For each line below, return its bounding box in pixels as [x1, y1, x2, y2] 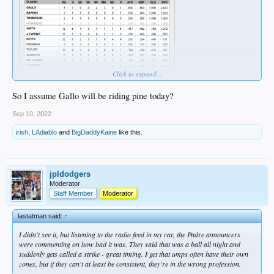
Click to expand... [112, 68, 162, 78]
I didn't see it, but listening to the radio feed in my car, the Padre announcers [19, 229, 240, 239]
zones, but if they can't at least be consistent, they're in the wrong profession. [19, 258, 241, 268]
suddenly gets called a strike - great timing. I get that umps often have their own [19, 248, 248, 259]
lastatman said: [18, 212, 64, 220]
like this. [117, 128, 143, 136]
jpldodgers [50, 169, 91, 179]
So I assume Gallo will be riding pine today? [12, 89, 174, 102]
